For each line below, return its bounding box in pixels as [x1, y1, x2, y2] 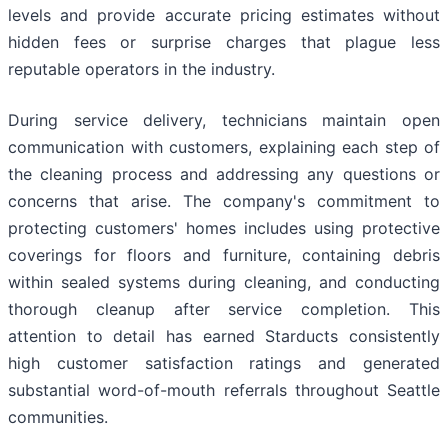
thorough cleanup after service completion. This [8, 299, 440, 320]
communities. [8, 407, 108, 428]
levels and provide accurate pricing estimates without [8, 5, 440, 26]
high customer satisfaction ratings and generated [8, 353, 440, 374]
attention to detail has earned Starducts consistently [8, 326, 440, 347]
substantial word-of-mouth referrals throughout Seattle [8, 380, 440, 401]
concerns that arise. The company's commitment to [8, 191, 440, 212]
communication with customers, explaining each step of [8, 137, 440, 158]
